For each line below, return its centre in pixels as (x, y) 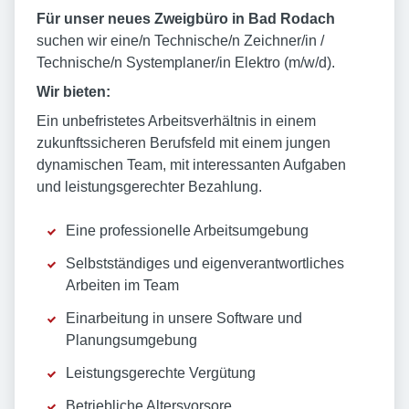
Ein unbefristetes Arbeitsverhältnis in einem (176, 121)
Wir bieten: (73, 92)
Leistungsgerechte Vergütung (161, 373)
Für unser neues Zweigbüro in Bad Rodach (186, 19)
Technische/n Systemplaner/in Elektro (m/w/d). (186, 63)
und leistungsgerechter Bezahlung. (149, 187)
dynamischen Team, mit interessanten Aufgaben (191, 165)
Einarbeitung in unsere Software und (184, 319)
